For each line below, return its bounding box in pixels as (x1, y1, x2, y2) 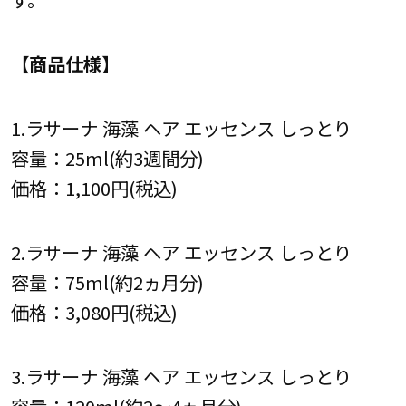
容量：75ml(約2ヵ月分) (10, 268, 204, 296)
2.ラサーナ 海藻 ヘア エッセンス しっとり (10, 238, 352, 266)
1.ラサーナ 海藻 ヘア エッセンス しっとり (10, 113, 352, 141)
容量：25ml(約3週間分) (10, 143, 204, 171)
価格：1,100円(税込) (10, 173, 178, 201)
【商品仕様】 (10, 49, 120, 77)
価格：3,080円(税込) (10, 298, 178, 326)
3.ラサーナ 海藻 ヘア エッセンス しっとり (10, 362, 352, 391)
